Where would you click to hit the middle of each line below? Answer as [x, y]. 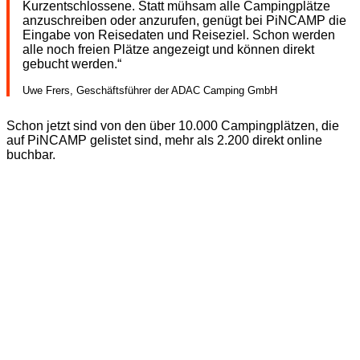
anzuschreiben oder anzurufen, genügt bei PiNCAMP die [184, 21]
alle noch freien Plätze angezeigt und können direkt [168, 50]
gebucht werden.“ [72, 64]
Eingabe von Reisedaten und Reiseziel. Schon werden [179, 35]
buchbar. [31, 155]
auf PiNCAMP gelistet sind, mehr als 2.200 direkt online [164, 141]
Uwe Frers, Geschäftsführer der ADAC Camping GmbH [150, 91]
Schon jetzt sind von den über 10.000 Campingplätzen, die [173, 126]
